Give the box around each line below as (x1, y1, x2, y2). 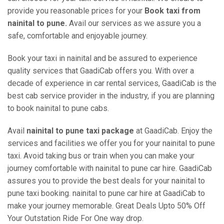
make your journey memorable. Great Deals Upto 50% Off (7, 201, 205, 210)
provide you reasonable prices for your (7, 6, 144, 15)
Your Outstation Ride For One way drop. (7, 213, 143, 223)
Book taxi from (144, 6, 200, 15)
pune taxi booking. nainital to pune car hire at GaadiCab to (7, 188, 205, 198)
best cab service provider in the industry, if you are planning (7, 91, 214, 100)
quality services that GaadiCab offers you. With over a (7, 66, 194, 75)
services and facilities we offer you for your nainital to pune (7, 138, 215, 148)
